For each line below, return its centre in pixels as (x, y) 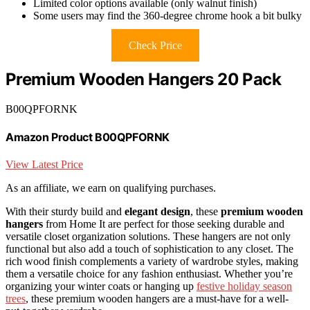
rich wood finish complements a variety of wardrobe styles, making (152, 262)
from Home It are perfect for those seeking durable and (164, 224)
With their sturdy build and (65, 212)
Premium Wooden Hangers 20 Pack (143, 79)
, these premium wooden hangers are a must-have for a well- (157, 299)
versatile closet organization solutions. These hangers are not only (148, 237)
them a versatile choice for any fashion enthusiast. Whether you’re (149, 274)
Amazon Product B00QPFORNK (88, 137)
